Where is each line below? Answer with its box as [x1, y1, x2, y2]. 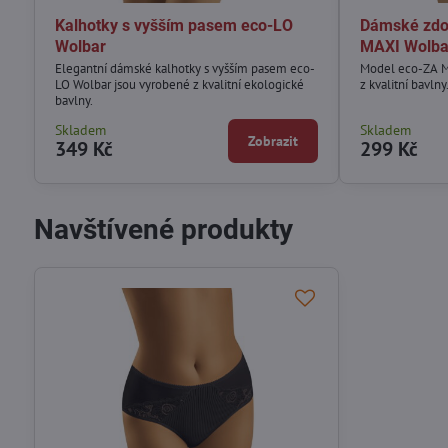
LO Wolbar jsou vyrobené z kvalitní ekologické [54, 75, 304, 93]
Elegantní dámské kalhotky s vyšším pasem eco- [54, 59, 315, 77]
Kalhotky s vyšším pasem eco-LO [54, 15, 293, 35]
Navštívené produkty [33, 212, 293, 246]
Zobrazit [248, 131, 299, 150]
